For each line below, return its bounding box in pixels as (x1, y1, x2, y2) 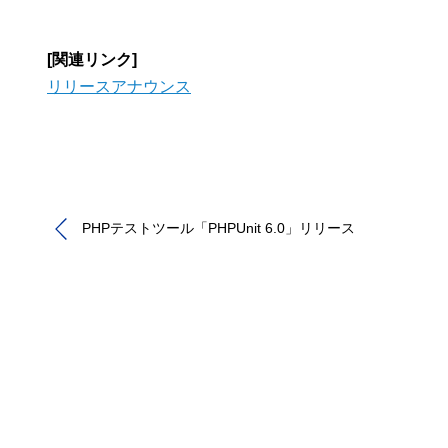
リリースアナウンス (47, 77, 191, 95)
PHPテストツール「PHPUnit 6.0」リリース (82, 220, 355, 237)
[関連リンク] (47, 50, 137, 68)
